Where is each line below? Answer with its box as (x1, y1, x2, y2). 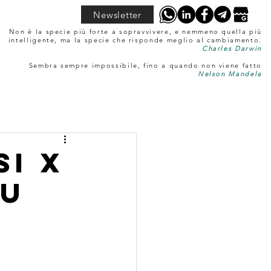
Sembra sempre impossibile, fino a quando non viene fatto (28, 61, 262, 70)
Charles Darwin (201, 44, 262, 53)
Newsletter (93, 8, 142, 21)
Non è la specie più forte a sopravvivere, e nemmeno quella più (8, 27, 262, 36)
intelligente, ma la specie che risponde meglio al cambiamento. (8, 36, 262, 44)
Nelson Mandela (197, 70, 262, 78)
